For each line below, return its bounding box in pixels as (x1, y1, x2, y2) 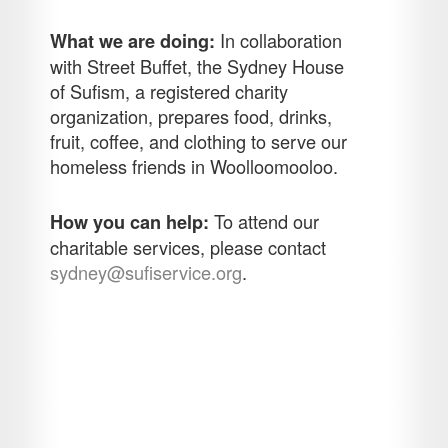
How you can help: (50, 208, 210, 235)
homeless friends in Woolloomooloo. (50, 153, 339, 180)
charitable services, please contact (50, 233, 327, 260)
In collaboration (215, 27, 343, 54)
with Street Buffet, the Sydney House (50, 53, 345, 80)
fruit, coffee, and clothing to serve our (50, 128, 348, 155)
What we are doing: (50, 28, 216, 55)
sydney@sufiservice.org (50, 258, 243, 285)
